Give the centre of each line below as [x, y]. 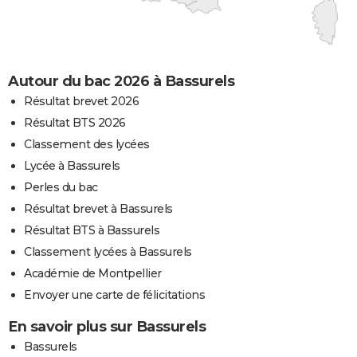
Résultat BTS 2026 [75, 122]
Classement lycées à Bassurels [108, 251]
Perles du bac [61, 187]
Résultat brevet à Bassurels [98, 208]
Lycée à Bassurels [72, 165]
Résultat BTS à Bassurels [92, 230]
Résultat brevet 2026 [81, 101]
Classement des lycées [87, 144]
